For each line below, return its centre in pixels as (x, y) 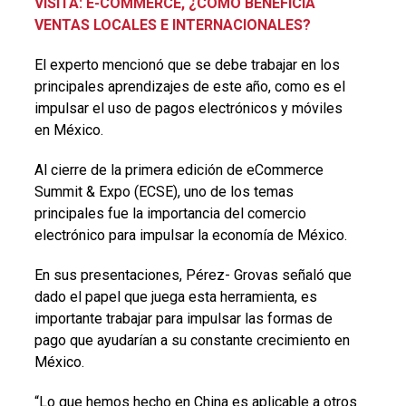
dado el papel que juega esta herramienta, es (175, 296)
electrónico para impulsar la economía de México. (190, 235)
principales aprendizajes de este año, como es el (189, 86)
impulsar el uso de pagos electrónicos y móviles (188, 108)
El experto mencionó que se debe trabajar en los (187, 64)
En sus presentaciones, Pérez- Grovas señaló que (193, 275)
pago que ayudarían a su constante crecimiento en (192, 340)
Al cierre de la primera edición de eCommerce (179, 169)
